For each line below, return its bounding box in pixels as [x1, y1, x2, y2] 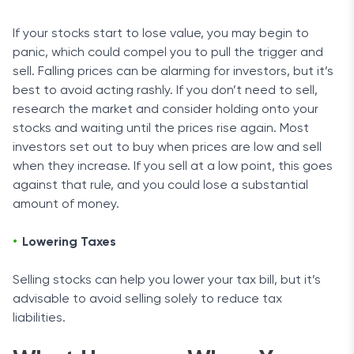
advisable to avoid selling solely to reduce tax [13, 293, 282, 306]
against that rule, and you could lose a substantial [13, 179, 308, 192]
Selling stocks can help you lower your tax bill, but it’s [13, 274, 321, 287]
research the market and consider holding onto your [13, 104, 318, 116]
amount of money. [13, 198, 122, 211]
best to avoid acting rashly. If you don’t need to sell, [13, 85, 318, 97]
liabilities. [13, 312, 69, 325]
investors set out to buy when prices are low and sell [13, 141, 322, 154]
